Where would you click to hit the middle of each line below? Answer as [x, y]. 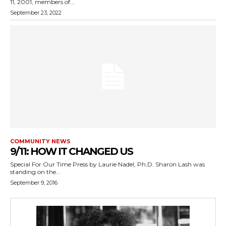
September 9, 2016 [34, 183]
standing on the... [35, 172]
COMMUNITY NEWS [40, 141]
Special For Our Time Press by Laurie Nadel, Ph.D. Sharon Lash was [83, 164]
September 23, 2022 [36, 13]
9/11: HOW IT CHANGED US [71, 151]
